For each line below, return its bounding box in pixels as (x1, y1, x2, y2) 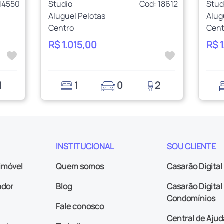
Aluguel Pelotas (48, 10, 105, 21)
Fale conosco (56, 200, 104, 212)
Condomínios (167, 192, 215, 204)
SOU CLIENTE (167, 140, 216, 152)
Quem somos (56, 160, 104, 172)
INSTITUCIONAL (56, 140, 114, 152)
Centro (48, 22, 74, 33)
